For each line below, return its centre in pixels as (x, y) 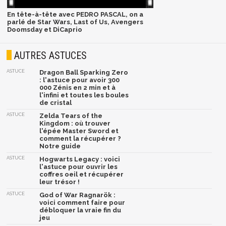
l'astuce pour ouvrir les (79, 167)
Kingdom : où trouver (75, 124)
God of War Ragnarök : (78, 195)
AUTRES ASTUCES (51, 56)
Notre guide (60, 146)
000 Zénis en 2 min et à (78, 88)
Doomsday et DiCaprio (44, 29)
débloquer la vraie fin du (80, 210)
